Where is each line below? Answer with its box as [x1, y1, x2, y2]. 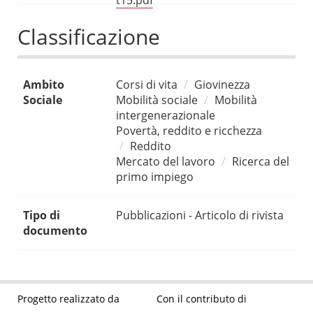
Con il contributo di [156, 291, 247, 305]
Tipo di [23, 208, 60, 224]
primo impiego [116, 169, 194, 185]
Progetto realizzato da [17, 291, 119, 305]
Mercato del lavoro [116, 154, 215, 170]
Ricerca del [232, 154, 289, 170]
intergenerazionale [116, 108, 215, 124]
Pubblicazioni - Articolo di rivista [116, 208, 284, 224]
